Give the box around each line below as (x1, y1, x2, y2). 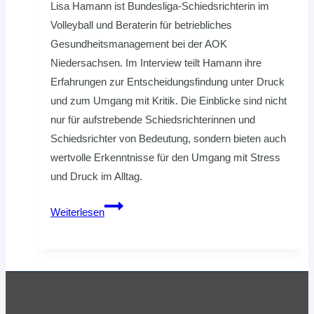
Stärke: (104, 218, 137, 231)
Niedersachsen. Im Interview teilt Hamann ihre (50, 57, 261, 69)
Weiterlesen (50, 206, 104, 219)
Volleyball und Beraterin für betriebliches (50, 19, 232, 32)
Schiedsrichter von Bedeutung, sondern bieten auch (50, 132, 286, 145)
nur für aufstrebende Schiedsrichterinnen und (50, 114, 255, 126)
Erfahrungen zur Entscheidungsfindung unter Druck (50, 76, 285, 88)
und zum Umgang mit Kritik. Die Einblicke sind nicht (50, 95, 287, 107)
